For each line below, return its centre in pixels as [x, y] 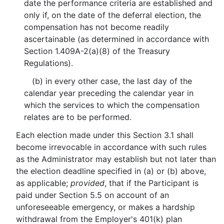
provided [87, 183]
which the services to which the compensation [112, 105]
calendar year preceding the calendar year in [109, 93]
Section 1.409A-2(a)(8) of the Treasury [97, 51]
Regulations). [49, 63]
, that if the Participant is [151, 183]
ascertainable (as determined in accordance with [117, 39]
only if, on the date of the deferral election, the [113, 15]
